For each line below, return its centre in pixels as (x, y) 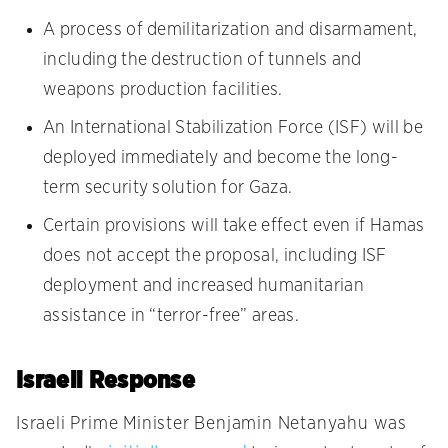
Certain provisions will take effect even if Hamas (234, 226)
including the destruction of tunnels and (202, 60)
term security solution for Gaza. (168, 188)
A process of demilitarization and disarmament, (230, 30)
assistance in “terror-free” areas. (171, 316)
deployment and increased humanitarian (203, 286)
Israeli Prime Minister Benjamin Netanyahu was (211, 424)
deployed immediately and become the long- (221, 158)
